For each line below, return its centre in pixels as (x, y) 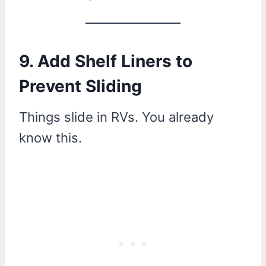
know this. (50, 137)
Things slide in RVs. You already (116, 117)
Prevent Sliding (80, 86)
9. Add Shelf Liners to (106, 61)
